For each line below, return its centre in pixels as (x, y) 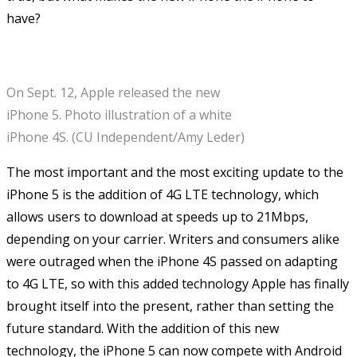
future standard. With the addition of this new (143, 328)
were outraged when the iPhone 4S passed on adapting (172, 261)
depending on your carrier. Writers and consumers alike (173, 239)
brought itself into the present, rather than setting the (170, 306)
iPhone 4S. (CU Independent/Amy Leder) (126, 137)
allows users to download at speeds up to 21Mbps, (157, 216)
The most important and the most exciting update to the (175, 172)
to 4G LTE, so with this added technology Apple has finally (178, 283)
